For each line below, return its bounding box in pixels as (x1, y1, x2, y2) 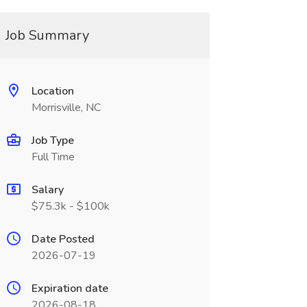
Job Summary (5, 26, 89, 45)
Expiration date (31, 281, 108, 296)
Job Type (31, 133, 74, 148)
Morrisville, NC (31, 100, 101, 115)
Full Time (31, 149, 75, 164)
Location (31, 84, 74, 99)
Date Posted (31, 232, 95, 247)
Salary (31, 182, 64, 197)
